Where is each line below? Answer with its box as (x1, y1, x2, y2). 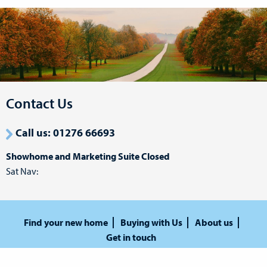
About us (194, 216, 233, 229)
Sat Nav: (6, 164, 38, 177)
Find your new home (23, 216, 108, 229)
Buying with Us (120, 216, 182, 229)
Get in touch (106, 231, 156, 244)
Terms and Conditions (124, 252, 194, 262)
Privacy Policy (69, 252, 113, 262)
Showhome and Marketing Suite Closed (6, 150, 170, 162)
